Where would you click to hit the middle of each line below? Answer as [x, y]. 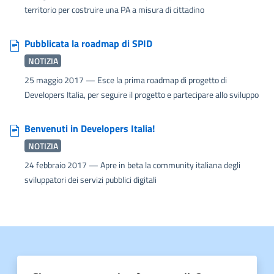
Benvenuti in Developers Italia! [90, 128]
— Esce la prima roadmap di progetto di [156, 80]
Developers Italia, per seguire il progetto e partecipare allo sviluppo [142, 94]
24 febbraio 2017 [57, 165]
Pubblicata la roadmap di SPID [88, 43]
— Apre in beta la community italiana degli [165, 165]
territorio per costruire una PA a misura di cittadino [114, 9]
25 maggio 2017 [55, 80]
